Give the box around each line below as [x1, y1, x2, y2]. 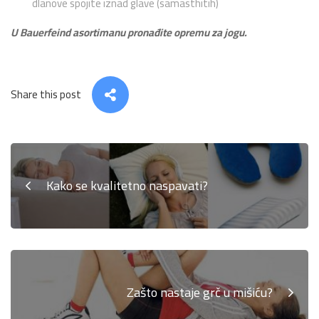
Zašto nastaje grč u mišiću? [127, 280, 273, 304]
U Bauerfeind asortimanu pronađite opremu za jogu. [11, 21, 247, 43]
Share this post [11, 83, 81, 105]
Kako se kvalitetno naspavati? [46, 173, 208, 197]
